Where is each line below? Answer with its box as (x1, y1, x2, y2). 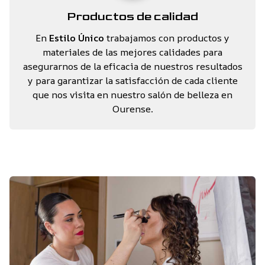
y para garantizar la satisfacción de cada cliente (27, 74, 238, 88)
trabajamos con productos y (104, 31, 230, 45)
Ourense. (112, 102, 153, 116)
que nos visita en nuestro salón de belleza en (33, 88, 232, 102)
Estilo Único (49, 31, 104, 45)
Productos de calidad (67, 9, 198, 24)
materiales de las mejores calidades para (43, 46, 222, 59)
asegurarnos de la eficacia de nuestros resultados (22, 60, 243, 73)
